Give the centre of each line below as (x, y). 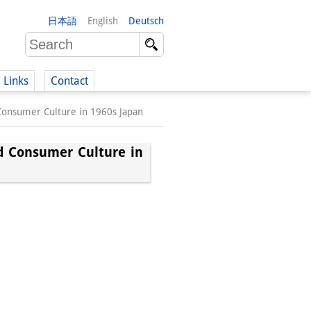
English (103, 21)
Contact (69, 81)
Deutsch (146, 21)
